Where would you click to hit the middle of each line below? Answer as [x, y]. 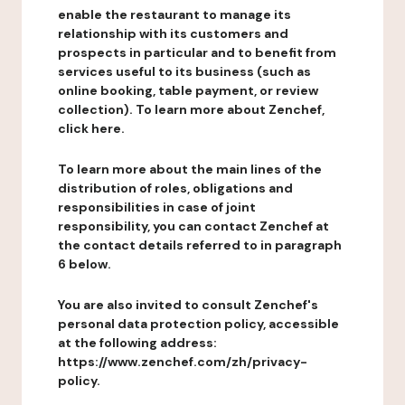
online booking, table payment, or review [188, 90]
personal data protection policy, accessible [198, 324]
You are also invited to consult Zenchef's [188, 305]
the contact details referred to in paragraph [200, 245]
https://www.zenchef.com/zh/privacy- [183, 362]
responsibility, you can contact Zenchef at [193, 226]
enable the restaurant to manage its [174, 14]
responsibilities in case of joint [157, 207]
